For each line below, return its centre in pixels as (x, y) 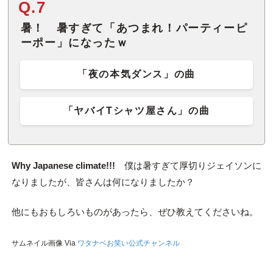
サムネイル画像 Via (44, 243)
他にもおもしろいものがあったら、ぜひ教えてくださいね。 (135, 212)
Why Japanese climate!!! (63, 165)
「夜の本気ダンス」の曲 (136, 74)
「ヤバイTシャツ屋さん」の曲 (136, 110)
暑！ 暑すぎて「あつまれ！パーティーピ (134, 28)
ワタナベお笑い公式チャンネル (128, 243)
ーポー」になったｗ (74, 43)
